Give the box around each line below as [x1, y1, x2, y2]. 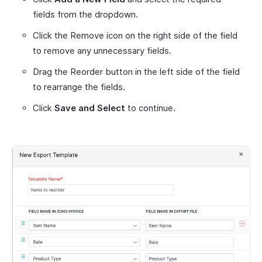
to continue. [125, 102, 175, 113]
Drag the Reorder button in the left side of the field [33, 65, 240, 77]
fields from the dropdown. [33, 8, 138, 20]
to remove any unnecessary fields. [33, 44, 171, 56]
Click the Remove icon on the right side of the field [33, 29, 237, 41]
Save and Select [54, 102, 125, 113]
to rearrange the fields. [33, 81, 125, 92]
